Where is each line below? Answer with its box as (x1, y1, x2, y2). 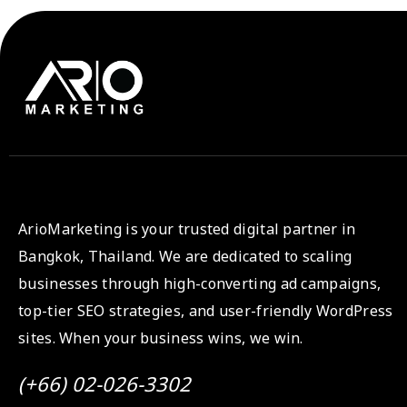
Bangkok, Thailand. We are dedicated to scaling (18, 246, 352, 269)
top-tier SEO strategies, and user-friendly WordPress (18, 301, 393, 323)
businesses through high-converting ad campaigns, (18, 273, 382, 296)
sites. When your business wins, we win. (18, 328, 303, 351)
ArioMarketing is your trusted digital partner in (18, 219, 356, 242)
